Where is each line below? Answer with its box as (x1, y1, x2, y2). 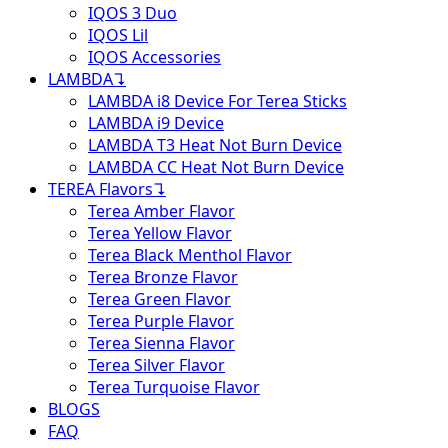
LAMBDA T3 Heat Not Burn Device (88, 134, 342, 156)
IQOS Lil (88, 24, 148, 46)
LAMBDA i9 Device (88, 112, 224, 134)
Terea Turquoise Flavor (88, 376, 260, 398)
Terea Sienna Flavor (88, 332, 235, 354)
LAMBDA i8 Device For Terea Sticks (88, 90, 347, 112)
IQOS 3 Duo (88, 2, 177, 24)
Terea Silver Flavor (88, 354, 225, 376)
